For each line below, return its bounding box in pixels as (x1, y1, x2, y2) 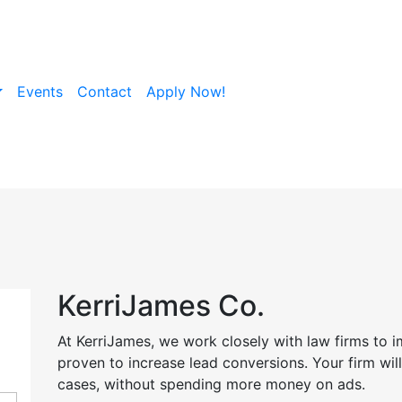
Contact (77, 83, 133, 100)
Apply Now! (146, 83, 226, 100)
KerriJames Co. (57, 288, 265, 323)
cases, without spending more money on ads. (57, 375, 365, 393)
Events (17, 83, 64, 100)
